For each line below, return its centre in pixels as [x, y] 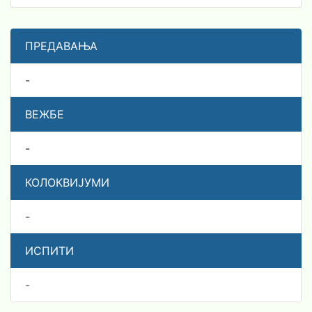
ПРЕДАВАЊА [61, 46]
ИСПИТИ [49, 250]
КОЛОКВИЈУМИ [67, 182]
